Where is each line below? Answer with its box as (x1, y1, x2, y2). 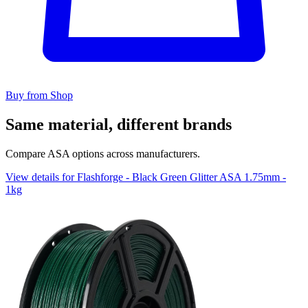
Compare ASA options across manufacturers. (5, 148, 200, 160)
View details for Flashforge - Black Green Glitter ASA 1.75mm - (5, 171, 286, 184)
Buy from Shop (5, 89, 73, 102)
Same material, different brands (5, 115, 232, 134)
